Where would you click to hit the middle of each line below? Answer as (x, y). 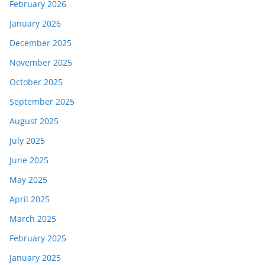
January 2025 (35, 258)
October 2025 (36, 82)
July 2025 (27, 141)
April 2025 (30, 199)
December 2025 (41, 43)
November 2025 (41, 63)
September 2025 (42, 102)
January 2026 (35, 24)
